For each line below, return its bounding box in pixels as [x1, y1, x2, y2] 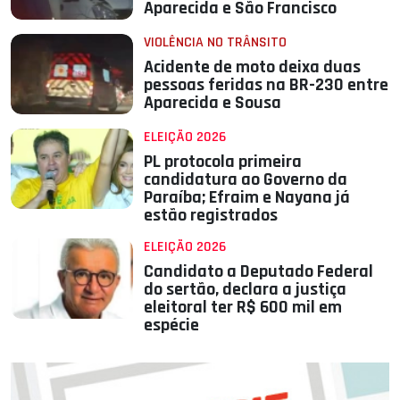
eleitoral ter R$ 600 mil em [144, 296, 343, 320]
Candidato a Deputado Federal [144, 260, 374, 284]
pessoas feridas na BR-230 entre [144, 73, 389, 97]
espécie [144, 313, 200, 337]
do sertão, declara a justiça [144, 278, 347, 302]
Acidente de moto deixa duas [144, 55, 362, 79]
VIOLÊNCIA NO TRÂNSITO [144, 33, 287, 53]
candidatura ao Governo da [144, 168, 348, 192]
